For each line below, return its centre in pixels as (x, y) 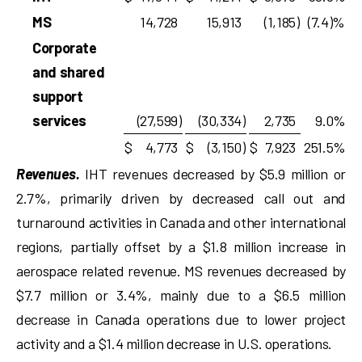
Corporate (65, 48)
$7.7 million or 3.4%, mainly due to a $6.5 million (181, 295)
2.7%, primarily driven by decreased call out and (181, 198)
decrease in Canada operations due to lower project (181, 319)
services (60, 120)
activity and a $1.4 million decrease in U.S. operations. (174, 343)
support (58, 96)
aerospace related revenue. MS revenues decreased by (181, 271)
